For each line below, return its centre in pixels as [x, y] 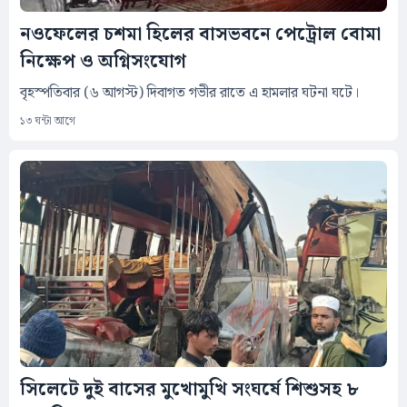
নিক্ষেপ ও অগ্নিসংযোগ [103, 61]
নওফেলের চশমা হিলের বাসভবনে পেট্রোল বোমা [200, 34]
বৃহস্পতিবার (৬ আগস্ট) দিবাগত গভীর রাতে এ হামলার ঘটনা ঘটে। [189, 93]
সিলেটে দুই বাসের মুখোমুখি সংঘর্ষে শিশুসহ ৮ [189, 390]
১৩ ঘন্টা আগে [48, 121]
